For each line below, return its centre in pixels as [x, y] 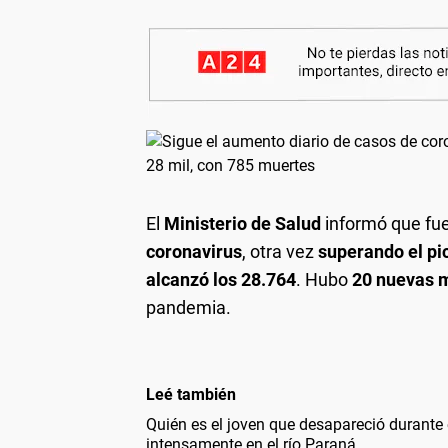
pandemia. [188, 307]
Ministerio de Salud [244, 223]
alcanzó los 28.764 [221, 279]
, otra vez [280, 251]
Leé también [191, 394]
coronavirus [194, 251]
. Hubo [324, 279]
